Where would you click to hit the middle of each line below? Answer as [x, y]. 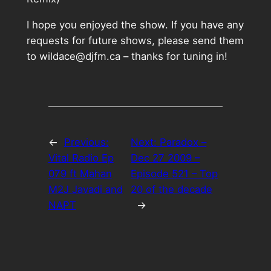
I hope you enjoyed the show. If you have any [135, 24]
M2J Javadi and [85, 190]
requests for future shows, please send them [135, 40]
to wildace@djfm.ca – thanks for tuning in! [127, 56]
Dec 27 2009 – [165, 158]
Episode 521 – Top [175, 174]
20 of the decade [172, 190]
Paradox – [183, 142]
